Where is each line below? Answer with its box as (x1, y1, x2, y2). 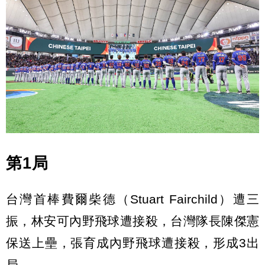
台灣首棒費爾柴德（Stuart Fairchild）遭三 (6, 192, 259, 206)
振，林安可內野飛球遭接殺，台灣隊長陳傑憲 (6, 214, 259, 228)
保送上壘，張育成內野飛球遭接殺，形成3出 (6, 235, 259, 250)
